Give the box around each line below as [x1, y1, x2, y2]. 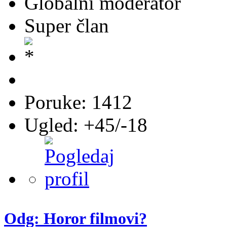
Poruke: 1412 [24, 91, 132, 113]
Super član [24, 15, 109, 37]
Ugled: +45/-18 [24, 114, 147, 136]
